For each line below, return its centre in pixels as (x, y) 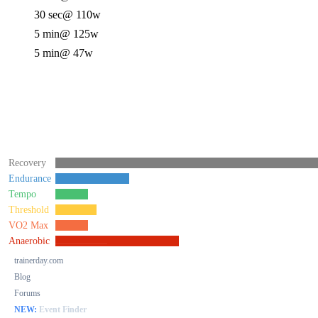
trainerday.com (39, 261)
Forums (27, 293)
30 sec (48, 15)
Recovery (27, 163)
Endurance (30, 179)
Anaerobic (29, 241)
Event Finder (62, 309)
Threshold (29, 210)
